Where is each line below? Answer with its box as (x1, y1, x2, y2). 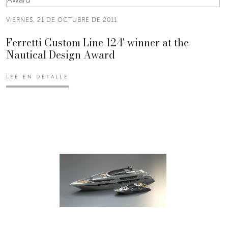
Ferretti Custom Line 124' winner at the (6, 34, 189, 50)
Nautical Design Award (6, 46, 115, 63)
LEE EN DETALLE (6, 73, 69, 80)
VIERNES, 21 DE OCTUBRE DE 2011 (6, 16, 117, 23)
